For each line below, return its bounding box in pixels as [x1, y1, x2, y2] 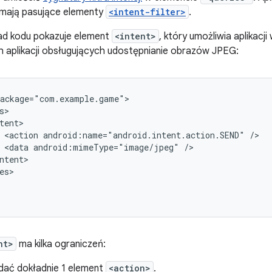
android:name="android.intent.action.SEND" [43, 129, 245, 141]
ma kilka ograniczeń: [16, 238, 106, 250]
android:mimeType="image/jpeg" [33, 141, 179, 153]
